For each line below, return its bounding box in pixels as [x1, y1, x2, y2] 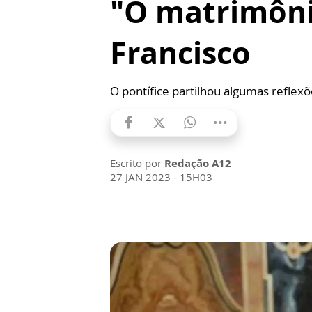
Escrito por [110, 156, 164, 170]
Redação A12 [164, 156, 231, 170]
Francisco [110, 32, 251, 73]
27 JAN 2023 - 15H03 [110, 170, 212, 184]
